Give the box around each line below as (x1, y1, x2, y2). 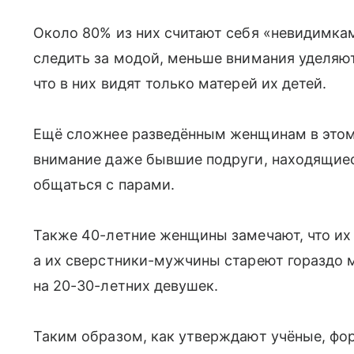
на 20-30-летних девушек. (33, 277, 219, 294)
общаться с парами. (33, 176, 175, 193)
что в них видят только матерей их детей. (33, 75, 327, 92)
